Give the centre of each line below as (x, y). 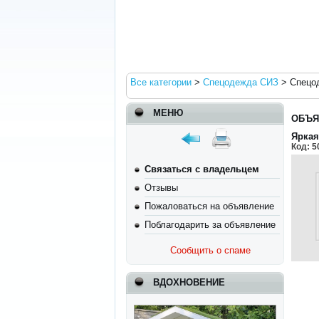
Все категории (161, 82)
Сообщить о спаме (211, 250)
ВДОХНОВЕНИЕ (189, 282)
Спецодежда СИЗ (241, 82)
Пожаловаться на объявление (210, 206)
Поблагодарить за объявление (210, 225)
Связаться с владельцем (202, 169)
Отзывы (162, 188)
